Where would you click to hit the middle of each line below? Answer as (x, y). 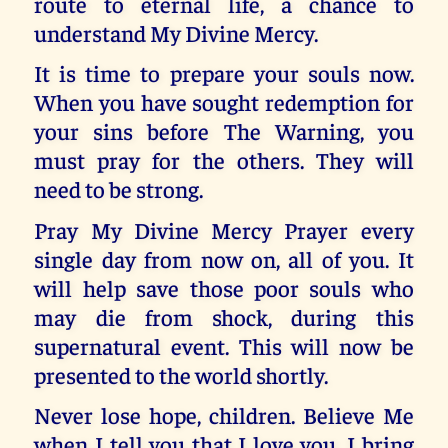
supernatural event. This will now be (224, 345)
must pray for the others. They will (224, 160)
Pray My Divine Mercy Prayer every (224, 229)
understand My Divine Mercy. (176, 32)
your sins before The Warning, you (224, 131)
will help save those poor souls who (224, 287)
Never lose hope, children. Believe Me (224, 415)
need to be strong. (119, 189)
